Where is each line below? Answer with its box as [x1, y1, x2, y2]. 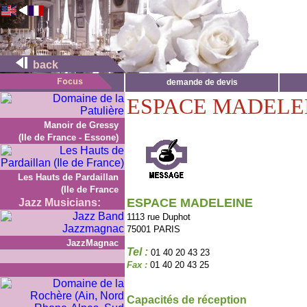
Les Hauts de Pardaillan [18, 172, 119, 182]
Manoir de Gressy [44, 120, 119, 130]
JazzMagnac [66, 238, 119, 248]
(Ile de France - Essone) [19, 132, 119, 143]
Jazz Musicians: [19, 197, 101, 208]
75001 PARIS [127, 224, 180, 234]
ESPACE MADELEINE [127, 196, 253, 210]
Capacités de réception [127, 294, 247, 306]
